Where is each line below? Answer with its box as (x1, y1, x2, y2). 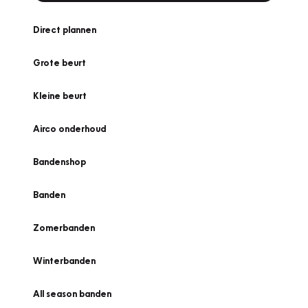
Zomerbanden (33, 222, 95, 233)
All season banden (33, 288, 111, 299)
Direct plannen (33, 24, 96, 35)
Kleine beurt (33, 90, 87, 101)
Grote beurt (33, 57, 86, 68)
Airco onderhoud (33, 123, 106, 134)
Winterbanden (33, 255, 96, 266)
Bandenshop (33, 156, 86, 167)
